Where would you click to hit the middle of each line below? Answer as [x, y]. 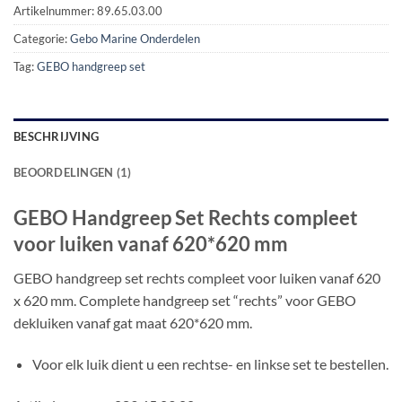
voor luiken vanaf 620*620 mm [151, 243]
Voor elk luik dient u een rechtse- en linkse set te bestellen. [210, 363]
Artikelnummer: [55, 11]
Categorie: [42, 39]
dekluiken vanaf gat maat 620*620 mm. [133, 322]
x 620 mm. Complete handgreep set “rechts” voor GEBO [185, 300]
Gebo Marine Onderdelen [135, 39]
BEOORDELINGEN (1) [73, 172]
